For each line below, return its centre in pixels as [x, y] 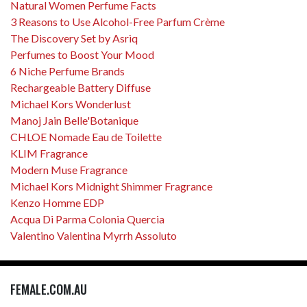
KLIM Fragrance [49, 153]
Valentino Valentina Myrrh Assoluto [94, 235]
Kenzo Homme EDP [57, 202]
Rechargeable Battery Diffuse [81, 87]
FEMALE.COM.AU [49, 289]
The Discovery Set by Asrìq [74, 38]
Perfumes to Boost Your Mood [82, 54]
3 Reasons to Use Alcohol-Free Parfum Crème [118, 21]
